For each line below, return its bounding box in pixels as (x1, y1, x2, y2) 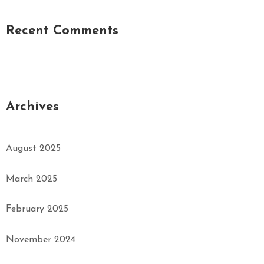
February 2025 (6, 204, 68, 214)
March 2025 (6, 174, 57, 184)
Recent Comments (6, 24, 118, 38)
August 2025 (6, 144, 61, 154)
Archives (6, 100, 59, 114)
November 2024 (6, 235, 75, 245)
